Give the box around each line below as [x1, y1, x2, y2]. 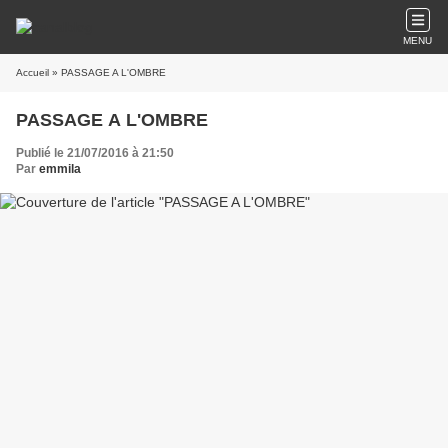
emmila [39, 162, 81, 176]
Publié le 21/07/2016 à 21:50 [16, 146, 174, 160]
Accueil [16, 67, 49, 78]
